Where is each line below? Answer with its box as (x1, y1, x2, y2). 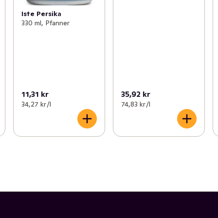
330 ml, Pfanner (21, 18, 70, 27)
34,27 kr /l (21, 99, 51, 109)
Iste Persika (21, 9, 61, 18)
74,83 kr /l (121, 99, 150, 109)
